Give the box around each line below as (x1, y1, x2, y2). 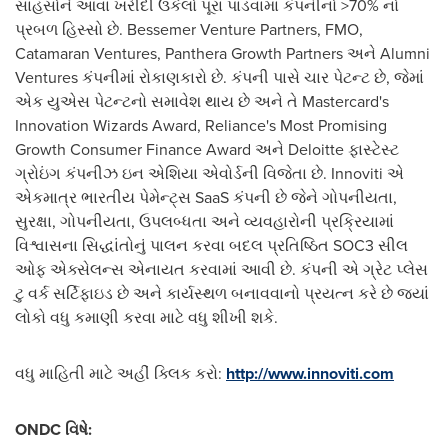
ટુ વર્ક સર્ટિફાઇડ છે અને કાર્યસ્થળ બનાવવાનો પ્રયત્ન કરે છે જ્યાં (15, 282, 429, 305)
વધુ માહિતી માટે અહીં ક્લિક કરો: (15, 362, 226, 385)
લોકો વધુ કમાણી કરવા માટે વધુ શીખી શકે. (15, 306, 278, 329)
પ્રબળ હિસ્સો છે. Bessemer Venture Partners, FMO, (15, 18, 363, 41)
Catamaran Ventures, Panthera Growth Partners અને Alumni (15, 42, 430, 65)
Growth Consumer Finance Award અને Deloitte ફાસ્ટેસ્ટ (15, 138, 399, 161)
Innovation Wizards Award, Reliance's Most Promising (15, 114, 387, 137)
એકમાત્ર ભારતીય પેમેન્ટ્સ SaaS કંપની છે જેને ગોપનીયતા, (15, 186, 397, 209)
